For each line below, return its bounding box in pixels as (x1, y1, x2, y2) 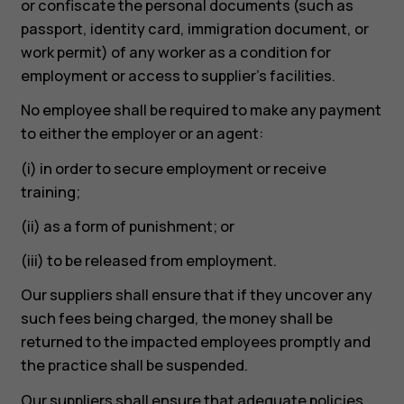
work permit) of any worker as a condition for (20, 42, 331, 63)
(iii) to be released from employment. (20, 251, 277, 271)
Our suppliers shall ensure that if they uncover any (20, 285, 372, 306)
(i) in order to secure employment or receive (20, 158, 326, 179)
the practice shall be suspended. (20, 355, 248, 376)
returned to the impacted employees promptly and (20, 332, 371, 353)
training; (20, 181, 80, 202)
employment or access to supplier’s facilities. (20, 66, 335, 87)
